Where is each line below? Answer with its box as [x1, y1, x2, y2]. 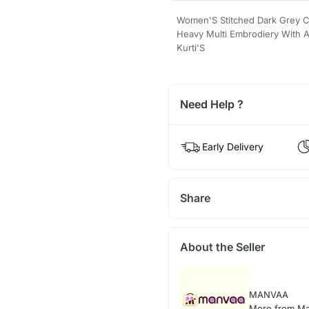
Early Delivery [201, 141, 263, 153]
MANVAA [248, 289, 288, 301]
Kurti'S [176, 42, 205, 54]
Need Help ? [179, 97, 243, 112]
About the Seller [179, 240, 265, 255]
